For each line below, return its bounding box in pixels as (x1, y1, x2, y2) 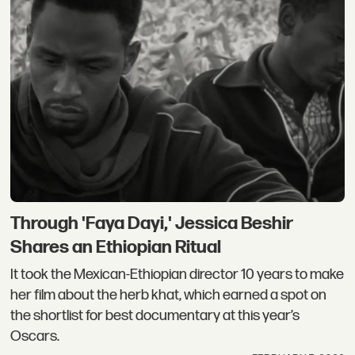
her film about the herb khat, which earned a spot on (10, 285, 327, 304)
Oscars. (10, 326, 60, 345)
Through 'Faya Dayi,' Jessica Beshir (10, 212, 294, 235)
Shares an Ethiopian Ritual (10, 236, 222, 259)
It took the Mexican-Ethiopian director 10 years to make (10, 265, 345, 284)
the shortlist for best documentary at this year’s (10, 306, 300, 325)
